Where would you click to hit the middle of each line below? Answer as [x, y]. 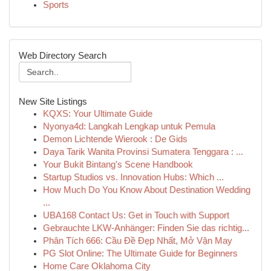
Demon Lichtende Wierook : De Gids [115, 139]
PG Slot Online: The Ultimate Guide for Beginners [140, 253]
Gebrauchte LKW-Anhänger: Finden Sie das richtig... [146, 228]
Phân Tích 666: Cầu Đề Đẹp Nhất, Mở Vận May [138, 241]
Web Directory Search [63, 55]
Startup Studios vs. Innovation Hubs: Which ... [133, 177]
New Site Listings [53, 101]
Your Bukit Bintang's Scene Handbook [118, 165]
